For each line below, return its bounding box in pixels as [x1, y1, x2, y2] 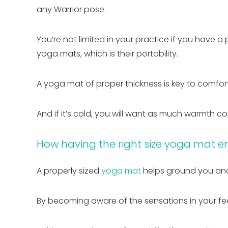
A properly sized [37, 164, 101, 177]
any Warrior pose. [37, 3, 108, 15]
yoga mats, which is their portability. [37, 47, 178, 60]
